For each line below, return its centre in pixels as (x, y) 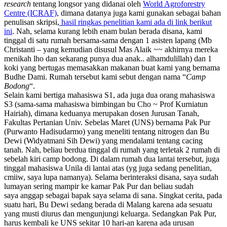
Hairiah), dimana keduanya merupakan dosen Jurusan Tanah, (102, 113)
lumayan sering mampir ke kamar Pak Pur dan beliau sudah (99, 186)
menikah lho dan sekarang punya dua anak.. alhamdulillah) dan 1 (108, 58)
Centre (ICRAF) (30, 13)
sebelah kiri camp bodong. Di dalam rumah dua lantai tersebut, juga (112, 159)
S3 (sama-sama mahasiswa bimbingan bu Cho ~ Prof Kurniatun (106, 104)
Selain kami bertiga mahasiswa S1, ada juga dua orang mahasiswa (109, 95)
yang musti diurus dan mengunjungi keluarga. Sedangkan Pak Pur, (110, 213)
